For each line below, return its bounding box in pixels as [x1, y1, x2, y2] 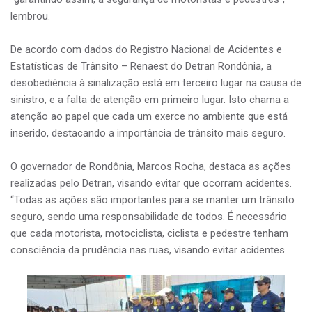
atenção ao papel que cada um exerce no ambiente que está [10, 109, 288, 123]
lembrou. [10, 9, 50, 22]
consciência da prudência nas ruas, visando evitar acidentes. [10, 243, 287, 256]
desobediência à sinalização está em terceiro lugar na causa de [10, 76, 302, 89]
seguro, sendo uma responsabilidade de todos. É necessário [10, 210, 287, 223]
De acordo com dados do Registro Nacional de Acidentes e [10, 42, 282, 56]
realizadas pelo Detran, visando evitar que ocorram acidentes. [10, 176, 292, 189]
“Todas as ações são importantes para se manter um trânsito [10, 193, 295, 206]
